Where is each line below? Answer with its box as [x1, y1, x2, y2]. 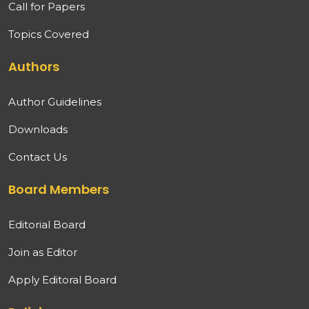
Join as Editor [8, 246, 77, 259]
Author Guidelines [8, 95, 101, 108]
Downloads [8, 123, 68, 136]
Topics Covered [8, 28, 89, 41]
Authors [8, 58, 59, 75]
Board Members [8, 181, 109, 198]
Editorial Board [8, 218, 86, 231]
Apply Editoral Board [8, 273, 117, 286]
